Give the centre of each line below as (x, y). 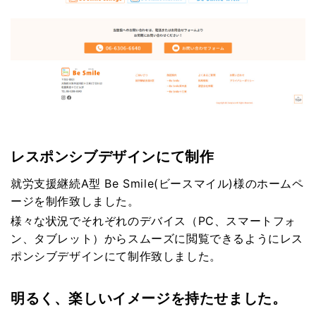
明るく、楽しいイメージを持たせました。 (149, 299)
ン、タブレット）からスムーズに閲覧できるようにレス (157, 239)
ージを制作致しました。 (75, 201)
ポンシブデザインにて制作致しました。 (116, 256)
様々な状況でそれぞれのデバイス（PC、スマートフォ (153, 221)
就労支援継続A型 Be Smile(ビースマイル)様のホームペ (157, 184)
